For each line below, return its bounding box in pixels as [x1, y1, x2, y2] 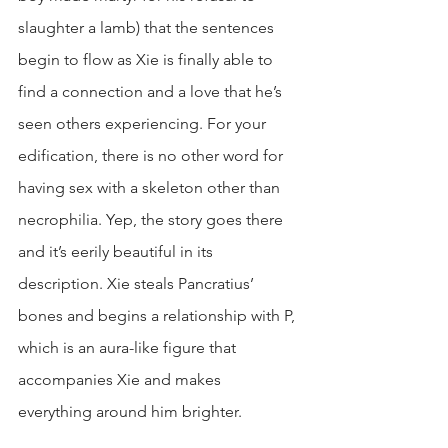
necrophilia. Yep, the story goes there [18, 210, 287, 229]
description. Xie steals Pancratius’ [18, 274, 258, 293]
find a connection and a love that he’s [18, 82, 286, 101]
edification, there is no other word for [18, 146, 287, 165]
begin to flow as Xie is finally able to [18, 50, 277, 69]
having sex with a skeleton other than [18, 178, 284, 197]
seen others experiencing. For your [18, 114, 270, 133]
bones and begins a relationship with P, [18, 306, 299, 325]
